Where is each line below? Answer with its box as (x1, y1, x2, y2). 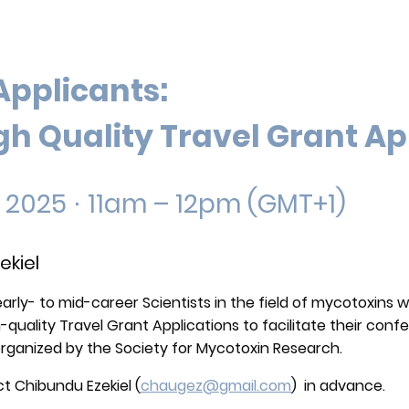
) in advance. (291, 374, 385, 396)
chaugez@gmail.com (141, 374, 291, 396)
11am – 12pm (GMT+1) (81, 185, 346, 222)
